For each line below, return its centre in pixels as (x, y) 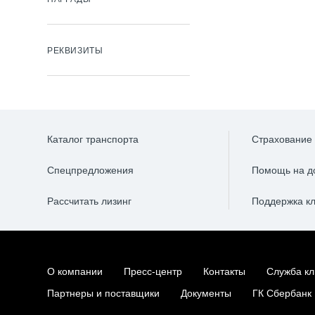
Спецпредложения (90, 170)
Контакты (224, 271)
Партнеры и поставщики (103, 293)
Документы (206, 293)
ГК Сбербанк (282, 293)
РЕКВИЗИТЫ (75, 51)
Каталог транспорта (93, 139)
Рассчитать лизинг (89, 201)
